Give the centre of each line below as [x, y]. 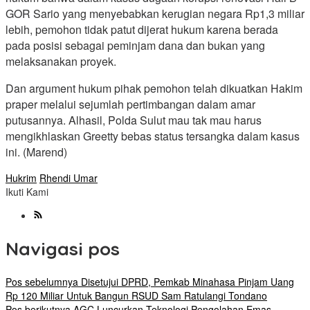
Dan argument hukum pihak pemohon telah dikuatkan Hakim [154, 89]
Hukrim [21, 178]
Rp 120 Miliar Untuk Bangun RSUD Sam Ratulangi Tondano [136, 296]
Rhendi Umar [69, 178]
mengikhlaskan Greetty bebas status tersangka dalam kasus [153, 136]
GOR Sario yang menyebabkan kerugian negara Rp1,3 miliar [155, 14]
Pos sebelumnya [42, 282]
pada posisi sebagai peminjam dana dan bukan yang [135, 46]
